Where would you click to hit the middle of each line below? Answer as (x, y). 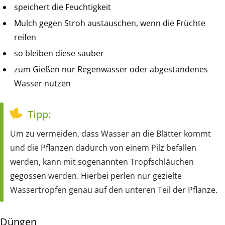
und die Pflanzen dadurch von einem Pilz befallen (103, 148)
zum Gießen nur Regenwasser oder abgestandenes (111, 70)
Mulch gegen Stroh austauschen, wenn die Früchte (110, 23)
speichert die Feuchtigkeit (63, 7)
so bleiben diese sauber (59, 53)
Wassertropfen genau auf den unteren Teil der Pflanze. (114, 190)
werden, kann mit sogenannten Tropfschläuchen (102, 162)
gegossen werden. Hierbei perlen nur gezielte (96, 176)
